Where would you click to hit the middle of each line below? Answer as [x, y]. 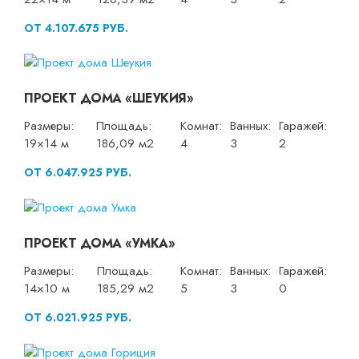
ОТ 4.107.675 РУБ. [76, 28]
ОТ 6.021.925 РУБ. [78, 318]
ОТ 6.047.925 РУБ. [78, 173]
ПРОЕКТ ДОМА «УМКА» [99, 244]
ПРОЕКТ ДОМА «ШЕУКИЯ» [109, 99]
